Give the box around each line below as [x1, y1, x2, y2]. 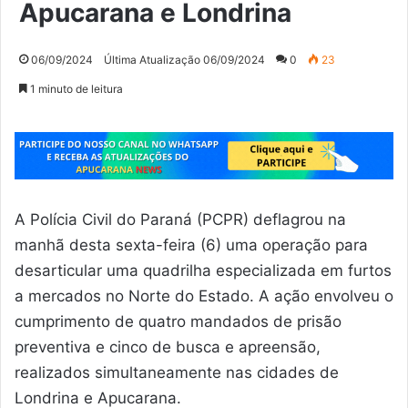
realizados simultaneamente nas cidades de [15, 363, 339, 382]
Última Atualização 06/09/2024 [104, 53, 265, 67]
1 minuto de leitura [27, 82, 123, 97]
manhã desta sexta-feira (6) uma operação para [15, 236, 368, 255]
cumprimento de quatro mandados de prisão [15, 312, 342, 331]
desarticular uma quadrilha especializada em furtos [15, 261, 392, 280]
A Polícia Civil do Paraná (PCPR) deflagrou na [15, 210, 346, 229]
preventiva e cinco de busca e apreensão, [15, 338, 321, 357]
